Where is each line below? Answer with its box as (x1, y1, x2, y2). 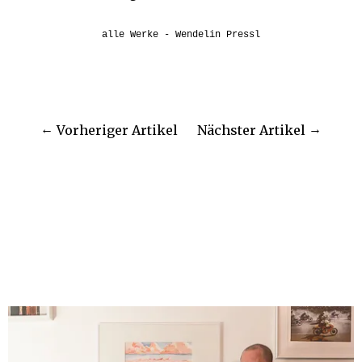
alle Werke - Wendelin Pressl (102, 29, 260, 40)
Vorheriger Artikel (57, 122, 178, 138)
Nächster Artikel (197, 122, 305, 138)
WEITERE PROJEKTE (123, 253, 239, 266)
